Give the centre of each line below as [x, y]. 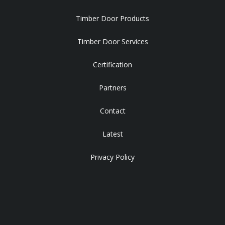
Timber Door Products [113, 19]
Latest [113, 134]
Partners [113, 88]
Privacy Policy [113, 157]
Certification [113, 65]
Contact [113, 111]
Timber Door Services [113, 42]
